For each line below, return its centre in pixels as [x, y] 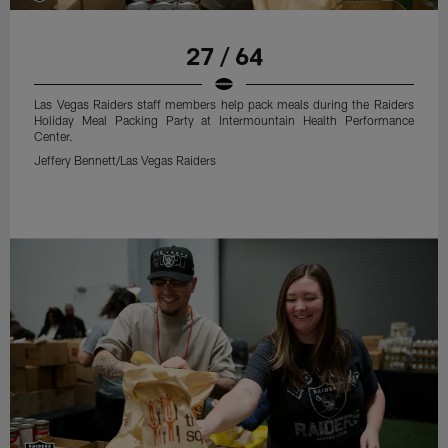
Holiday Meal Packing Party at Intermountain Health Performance [224, 120]
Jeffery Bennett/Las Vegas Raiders [125, 160]
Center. [54, 136]
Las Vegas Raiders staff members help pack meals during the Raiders [224, 104]
